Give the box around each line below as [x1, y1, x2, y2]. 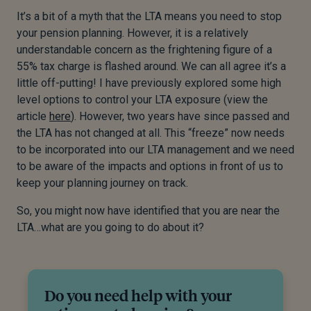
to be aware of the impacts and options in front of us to [17, 160, 283, 174]
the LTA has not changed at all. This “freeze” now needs [17, 126, 285, 140]
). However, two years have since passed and [71, 110, 289, 124]
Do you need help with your [44, 285, 232, 305]
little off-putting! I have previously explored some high [17, 76, 281, 90]
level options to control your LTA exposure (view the [17, 93, 268, 107]
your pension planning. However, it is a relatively [17, 26, 249, 40]
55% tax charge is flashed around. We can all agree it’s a [17, 60, 286, 74]
